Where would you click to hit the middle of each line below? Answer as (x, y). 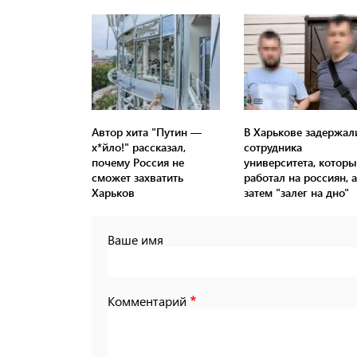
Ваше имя (135, 240)
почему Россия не (138, 163)
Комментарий (147, 301)
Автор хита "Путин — (147, 132)
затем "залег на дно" (296, 193)
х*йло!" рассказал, (139, 147)
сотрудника (273, 147)
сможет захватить (137, 178)
